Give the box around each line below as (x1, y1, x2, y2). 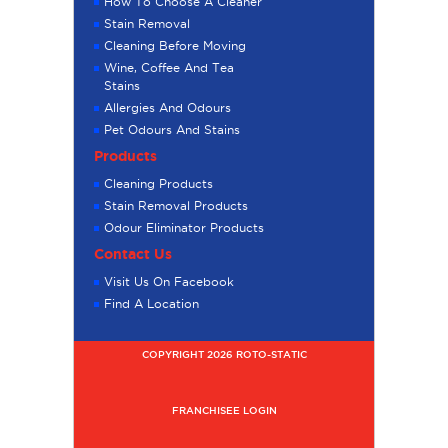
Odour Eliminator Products (104, 221, 264, 235)
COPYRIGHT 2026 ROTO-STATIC (141, 349, 307, 361)
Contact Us (94, 246, 172, 263)
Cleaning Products (104, 177, 213, 191)
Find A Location (104, 297, 199, 311)
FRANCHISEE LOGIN (171, 405, 277, 417)
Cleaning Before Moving (104, 39, 246, 53)
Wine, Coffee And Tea (104, 61, 234, 75)
